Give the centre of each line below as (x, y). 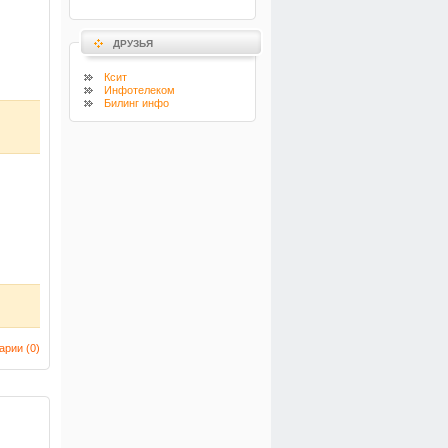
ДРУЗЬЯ (133, 43)
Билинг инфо (136, 103)
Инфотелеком (139, 90)
